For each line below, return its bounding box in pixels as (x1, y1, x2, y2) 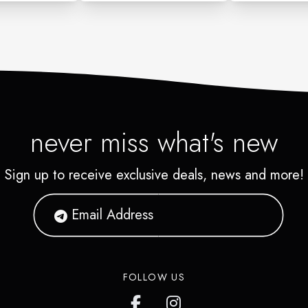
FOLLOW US (122, 269, 186, 284)
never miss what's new (30, 122, 278, 162)
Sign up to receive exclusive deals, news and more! (4, 164, 304, 185)
